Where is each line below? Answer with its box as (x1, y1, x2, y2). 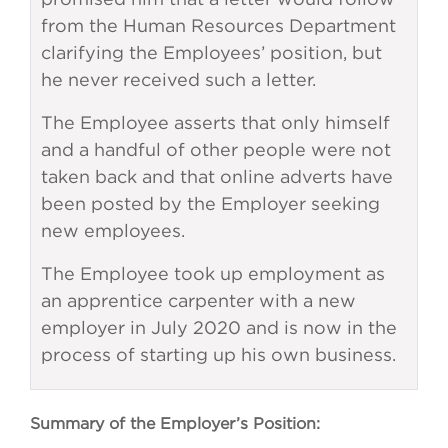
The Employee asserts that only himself (41, 113, 390, 133)
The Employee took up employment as (41, 264, 385, 284)
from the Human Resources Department (41, 16, 396, 36)
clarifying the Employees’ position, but (41, 43, 382, 63)
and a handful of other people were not (41, 140, 391, 160)
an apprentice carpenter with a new (41, 291, 356, 311)
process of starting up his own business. (41, 345, 401, 365)
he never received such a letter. (41, 70, 336, 90)
